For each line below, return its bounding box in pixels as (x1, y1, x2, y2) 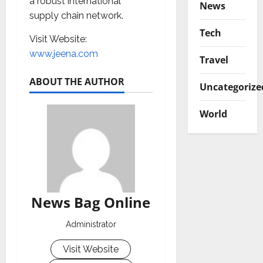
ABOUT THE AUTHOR (29, 75, 124, 88)
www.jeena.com (29, 48, 98, 59)
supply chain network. (29, 9, 123, 21)
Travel (199, 53, 228, 66)
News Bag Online (31, 192, 151, 212)
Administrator (65, 219, 116, 229)
